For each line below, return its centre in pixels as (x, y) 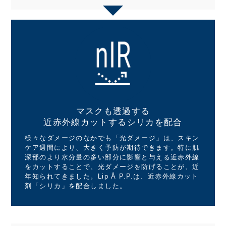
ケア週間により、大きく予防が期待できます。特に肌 (112, 147)
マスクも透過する (113, 111)
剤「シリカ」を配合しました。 (76, 186)
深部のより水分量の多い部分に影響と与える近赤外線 (112, 157)
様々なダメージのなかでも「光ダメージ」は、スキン (112, 138)
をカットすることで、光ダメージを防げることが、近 (112, 166)
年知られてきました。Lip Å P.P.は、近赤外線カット (112, 176)
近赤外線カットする (85, 122)
